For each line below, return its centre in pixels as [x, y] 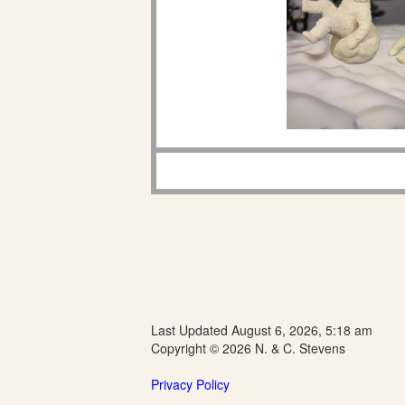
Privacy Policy [190, 384]
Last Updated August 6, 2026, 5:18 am [262, 330]
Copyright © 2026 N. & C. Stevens [248, 348]
